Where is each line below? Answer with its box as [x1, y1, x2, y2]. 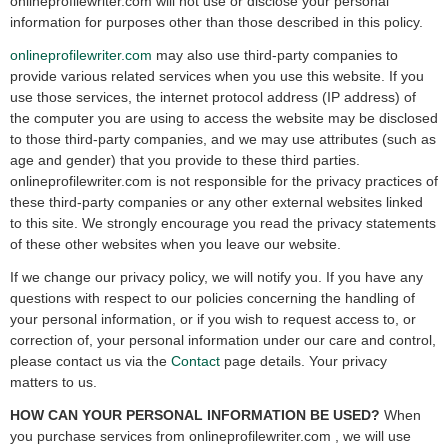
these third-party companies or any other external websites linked [10, 194, 423, 210]
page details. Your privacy [220, 353, 387, 369]
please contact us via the [10, 353, 171, 369]
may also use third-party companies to [152, 47, 398, 63]
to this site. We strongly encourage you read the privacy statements [10, 215, 436, 231]
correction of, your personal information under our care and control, [10, 332, 436, 348]
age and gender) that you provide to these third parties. [10, 152, 360, 168]
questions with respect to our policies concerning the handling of [10, 290, 415, 306]
